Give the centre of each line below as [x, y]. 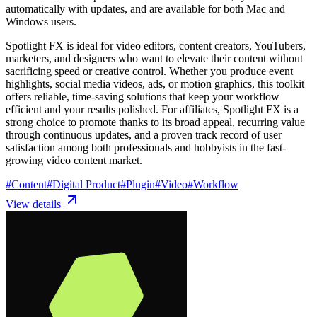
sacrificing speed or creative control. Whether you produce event [149, 71]
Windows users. [41, 21]
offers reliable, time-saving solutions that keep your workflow [143, 96]
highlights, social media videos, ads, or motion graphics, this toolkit [155, 83]
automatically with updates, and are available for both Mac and [145, 8]
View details [35, 204]
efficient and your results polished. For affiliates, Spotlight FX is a [152, 109]
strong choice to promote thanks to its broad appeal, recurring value [155, 122]
